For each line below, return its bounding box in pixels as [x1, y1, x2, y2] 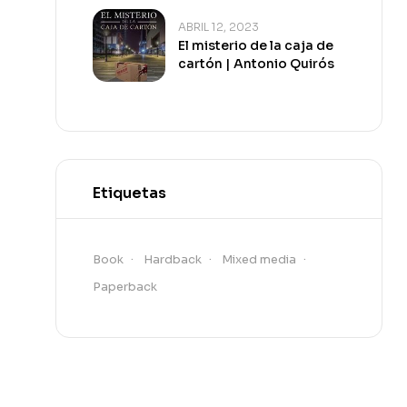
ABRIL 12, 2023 [178, 19, 259, 34]
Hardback [144, 251, 202, 267]
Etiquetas [93, 183, 166, 203]
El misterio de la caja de [178, 36, 333, 54]
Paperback [93, 278, 157, 294]
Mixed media [222, 251, 296, 267]
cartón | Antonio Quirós [178, 55, 334, 72]
